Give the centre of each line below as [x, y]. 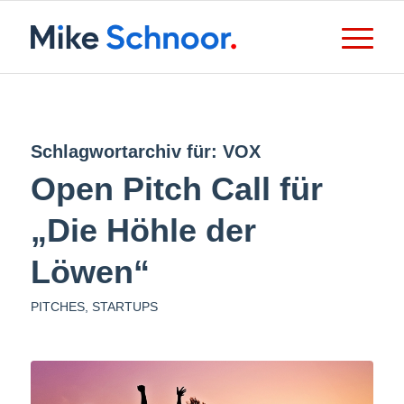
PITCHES [57, 307]
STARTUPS [124, 307]
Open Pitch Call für [176, 189]
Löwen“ [90, 272]
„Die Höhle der [143, 230]
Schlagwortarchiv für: [126, 151]
